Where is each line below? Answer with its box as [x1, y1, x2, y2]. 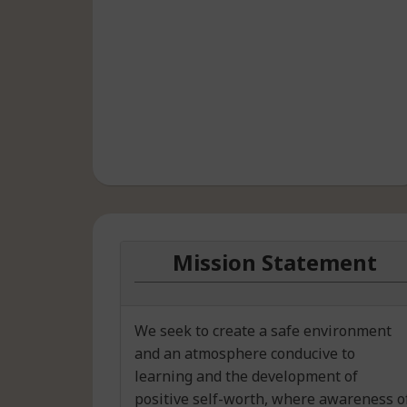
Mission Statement [172, 246, 377, 277]
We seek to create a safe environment [134, 320, 392, 341]
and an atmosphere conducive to [134, 342, 355, 363]
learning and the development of [134, 365, 358, 386]
